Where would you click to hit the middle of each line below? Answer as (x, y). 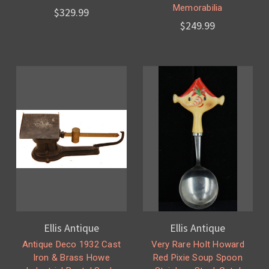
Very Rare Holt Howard (198, 245)
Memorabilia (198, 8)
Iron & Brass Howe (71, 258)
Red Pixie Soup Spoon (198, 258)
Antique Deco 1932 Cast (71, 245)
